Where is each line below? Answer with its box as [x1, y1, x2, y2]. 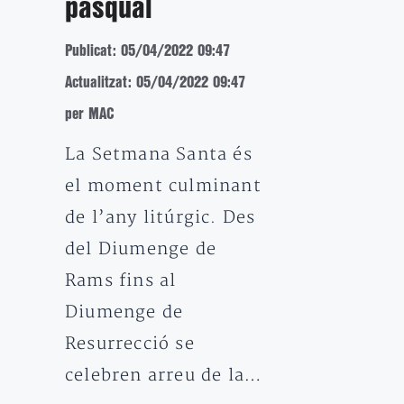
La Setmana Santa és [65, 144, 252, 165]
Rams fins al [65, 271, 177, 291]
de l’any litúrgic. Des [65, 207, 256, 228]
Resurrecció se [65, 334, 195, 354]
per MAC [65, 107, 115, 121]
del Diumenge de [65, 239, 216, 260]
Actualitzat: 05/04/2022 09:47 [65, 76, 245, 89]
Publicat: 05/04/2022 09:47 [65, 44, 230, 58]
